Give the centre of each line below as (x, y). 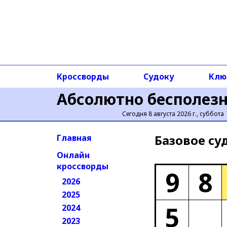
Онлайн (73, 155)
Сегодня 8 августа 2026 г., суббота (173, 114)
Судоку (159, 77)
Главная (74, 138)
